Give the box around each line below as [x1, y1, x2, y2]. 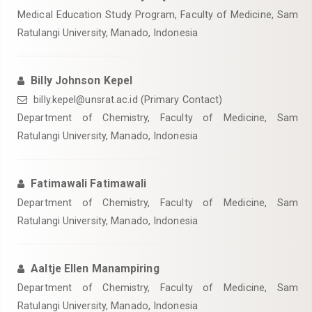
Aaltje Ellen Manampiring [31, 262, 159, 275]
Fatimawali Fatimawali [31, 177, 147, 190]
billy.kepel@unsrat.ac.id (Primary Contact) [31, 94, 223, 105]
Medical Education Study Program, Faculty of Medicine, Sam [17, 9, 298, 20]
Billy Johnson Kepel [31, 74, 133, 87]
